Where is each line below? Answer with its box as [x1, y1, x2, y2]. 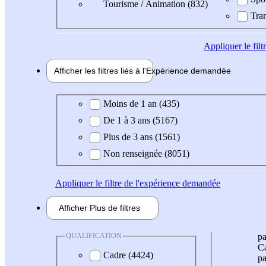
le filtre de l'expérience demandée [93, 178, 220, 189]
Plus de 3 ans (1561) [103, 132, 180, 142]
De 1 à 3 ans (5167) [103, 115, 178, 126]
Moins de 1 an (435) [103, 99, 179, 109]
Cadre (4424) [103, 249, 153, 260]
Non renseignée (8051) [103, 148, 189, 159]
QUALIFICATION [66, 232, 122, 240]
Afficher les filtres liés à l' [54, 65, 146, 75]
